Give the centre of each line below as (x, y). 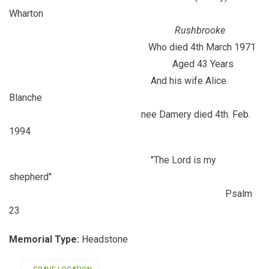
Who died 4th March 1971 (132, 47)
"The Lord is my (113, 160)
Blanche (26, 98)
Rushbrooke (200, 30)
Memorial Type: (45, 239)
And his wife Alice (118, 81)
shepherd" (30, 177)
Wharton (26, 14)
